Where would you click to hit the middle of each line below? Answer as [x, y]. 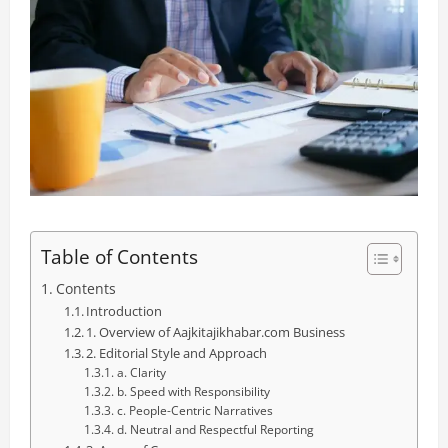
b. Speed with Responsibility [193, 391]
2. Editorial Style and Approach [177, 352]
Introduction [124, 310]
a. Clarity [141, 372]
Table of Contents [119, 256]
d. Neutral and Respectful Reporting [215, 429]
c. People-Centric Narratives [194, 410]
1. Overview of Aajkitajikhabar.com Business [216, 331]
